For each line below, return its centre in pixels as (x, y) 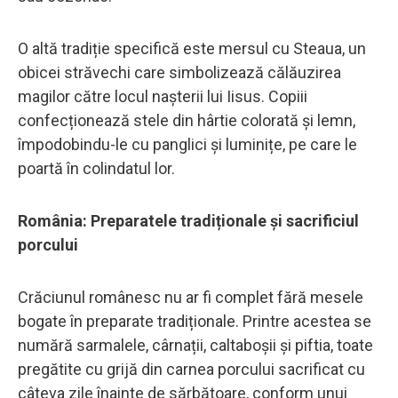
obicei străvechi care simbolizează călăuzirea (179, 72)
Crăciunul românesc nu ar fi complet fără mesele (191, 297)
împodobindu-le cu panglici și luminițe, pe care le (187, 144)
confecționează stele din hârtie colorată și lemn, (187, 120)
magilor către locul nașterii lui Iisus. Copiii (163, 96)
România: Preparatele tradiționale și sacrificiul (188, 220)
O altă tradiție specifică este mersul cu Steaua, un (192, 48)
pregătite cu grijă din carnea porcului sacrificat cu (191, 369)
